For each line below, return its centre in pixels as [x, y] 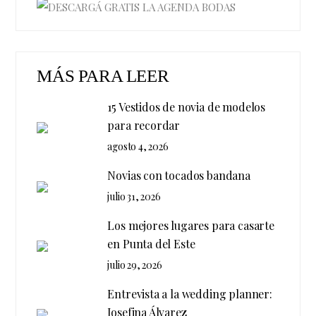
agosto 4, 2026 [138, 147]
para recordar [144, 126]
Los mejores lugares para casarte [191, 226]
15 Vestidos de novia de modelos [186, 107]
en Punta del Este [151, 244]
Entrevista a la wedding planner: [190, 294]
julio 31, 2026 [134, 197]
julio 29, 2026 [135, 265]
